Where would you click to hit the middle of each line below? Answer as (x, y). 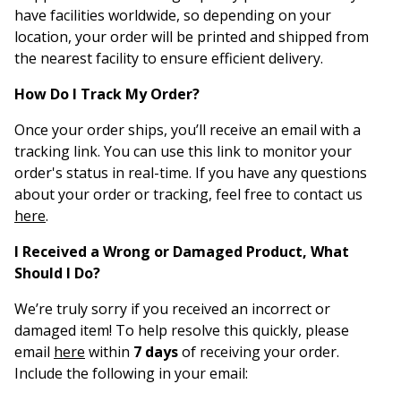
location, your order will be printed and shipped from (192, 37)
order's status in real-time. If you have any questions (191, 173)
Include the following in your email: (131, 373)
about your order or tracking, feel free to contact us (188, 194)
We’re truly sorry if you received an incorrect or (172, 309)
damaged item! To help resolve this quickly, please (182, 330)
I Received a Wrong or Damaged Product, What (182, 252)
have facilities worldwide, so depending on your (173, 15)
